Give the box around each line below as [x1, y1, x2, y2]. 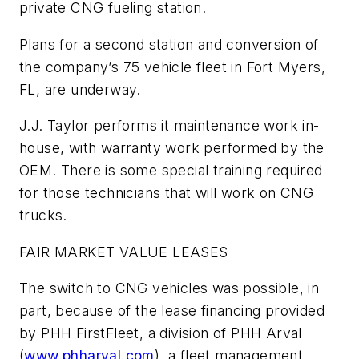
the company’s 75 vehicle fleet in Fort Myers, [19, 58, 325, 75]
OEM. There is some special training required [19, 162, 323, 179]
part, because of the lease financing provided [19, 302, 325, 320]
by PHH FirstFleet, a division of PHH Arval [19, 325, 302, 342]
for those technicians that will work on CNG [19, 184, 314, 202]
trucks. [19, 207, 67, 224]
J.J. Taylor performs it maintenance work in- [19, 117, 320, 135]
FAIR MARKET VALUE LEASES [19, 243, 228, 260]
